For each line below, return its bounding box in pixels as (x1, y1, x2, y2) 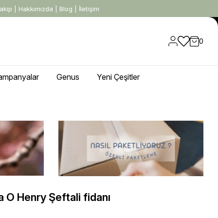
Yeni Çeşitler (97, 72, 140, 82)
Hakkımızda (18, 5, 53, 13)
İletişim (79, 5, 99, 13)
